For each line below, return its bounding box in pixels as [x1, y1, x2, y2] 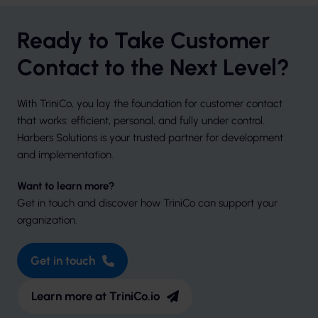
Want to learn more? [17, 180, 114, 193]
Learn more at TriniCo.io [31, 289, 160, 304]
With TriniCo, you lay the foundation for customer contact [17, 97, 283, 111]
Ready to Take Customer [17, 27, 270, 55]
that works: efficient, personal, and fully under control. [17, 114, 265, 128]
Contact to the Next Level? [17, 54, 290, 82]
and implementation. [17, 148, 114, 162]
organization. [17, 214, 77, 227]
